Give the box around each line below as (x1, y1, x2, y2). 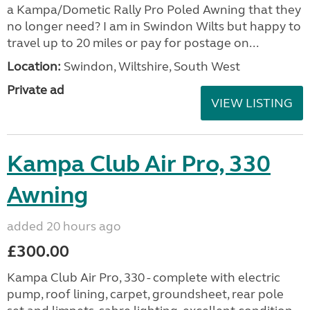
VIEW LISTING (211, 95, 293, 111)
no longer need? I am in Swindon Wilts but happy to (7, 18, 301, 34)
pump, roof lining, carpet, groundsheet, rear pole (7, 286, 284, 302)
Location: (7, 58, 61, 74)
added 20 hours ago (7, 218, 121, 234)
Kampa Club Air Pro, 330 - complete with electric (7, 269, 280, 285)
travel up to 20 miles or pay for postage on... (7, 35, 259, 51)
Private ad (7, 82, 64, 98)
